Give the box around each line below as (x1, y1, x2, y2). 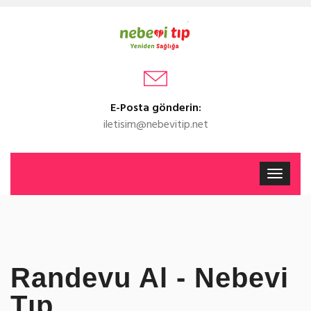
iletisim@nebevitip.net (103, 116, 208, 134)
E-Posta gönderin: (110, 99, 201, 117)
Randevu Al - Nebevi (10, 262, 289, 293)
